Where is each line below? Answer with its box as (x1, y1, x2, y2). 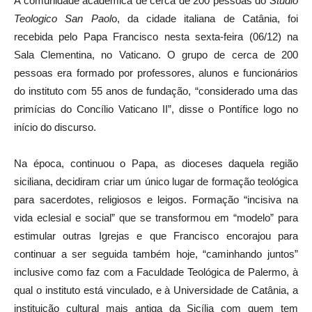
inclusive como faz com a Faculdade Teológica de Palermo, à (14, 265, 298, 278)
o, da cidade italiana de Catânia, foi (111, 12, 298, 24)
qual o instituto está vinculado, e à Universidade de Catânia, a (14, 283, 298, 296)
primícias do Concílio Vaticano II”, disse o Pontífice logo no (14, 102, 298, 115)
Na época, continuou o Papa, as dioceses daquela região (14, 157, 298, 169)
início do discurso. (14, 120, 96, 133)
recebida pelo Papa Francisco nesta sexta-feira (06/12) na (14, 30, 298, 42)
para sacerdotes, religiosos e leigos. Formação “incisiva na (14, 193, 298, 205)
